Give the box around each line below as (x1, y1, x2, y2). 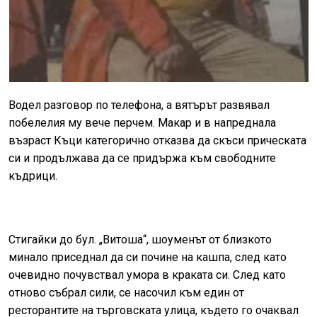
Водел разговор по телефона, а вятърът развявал (8, 98, 270, 112)
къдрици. (8, 168, 57, 183)
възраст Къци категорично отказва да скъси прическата (8, 133, 306, 147)
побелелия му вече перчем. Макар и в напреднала (8, 115, 276, 129)
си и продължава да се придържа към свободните (8, 151, 276, 165)
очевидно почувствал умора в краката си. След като (8, 267, 286, 282)
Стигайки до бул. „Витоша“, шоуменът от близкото (8, 232, 272, 246)
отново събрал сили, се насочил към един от (8, 285, 244, 299)
